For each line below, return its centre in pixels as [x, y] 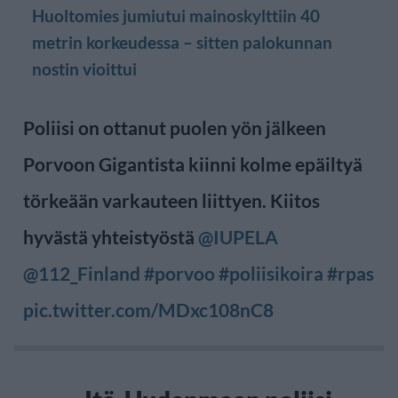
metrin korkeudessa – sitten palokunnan [182, 42]
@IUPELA [238, 236]
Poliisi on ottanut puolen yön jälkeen [175, 127]
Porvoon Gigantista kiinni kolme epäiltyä [193, 163]
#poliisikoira [271, 273]
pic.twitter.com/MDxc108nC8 [148, 309]
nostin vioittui [84, 68]
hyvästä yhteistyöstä [111, 236]
